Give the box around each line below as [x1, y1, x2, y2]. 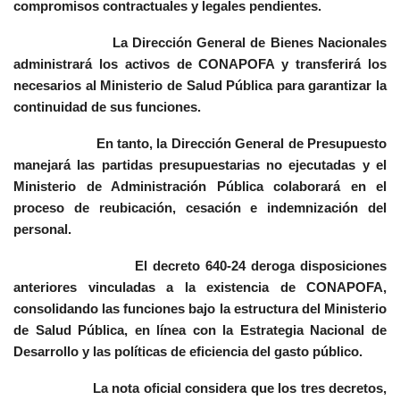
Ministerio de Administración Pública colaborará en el [13, 179, 387, 195]
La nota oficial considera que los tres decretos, [13, 380, 387, 396]
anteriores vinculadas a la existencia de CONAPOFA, [13, 279, 387, 296]
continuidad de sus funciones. [13, 99, 201, 115]
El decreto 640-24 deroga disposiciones [13, 258, 387, 274]
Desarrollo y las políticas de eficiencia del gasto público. [13, 344, 362, 360]
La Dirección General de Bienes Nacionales [13, 35, 387, 51]
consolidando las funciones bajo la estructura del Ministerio [13, 301, 387, 317]
